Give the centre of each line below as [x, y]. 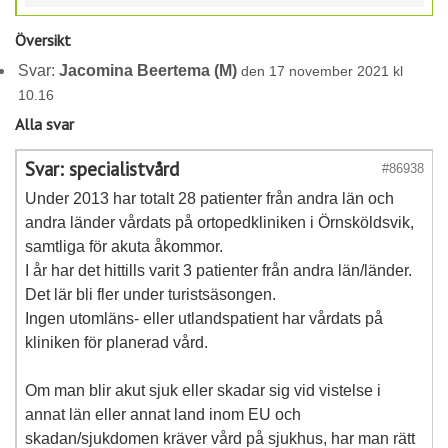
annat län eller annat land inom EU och [163, 415]
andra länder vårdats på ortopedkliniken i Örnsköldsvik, [219, 223]
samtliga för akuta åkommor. [124, 247]
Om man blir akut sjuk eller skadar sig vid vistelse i [203, 391]
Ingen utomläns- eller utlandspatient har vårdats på [204, 319]
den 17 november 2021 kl [320, 70]
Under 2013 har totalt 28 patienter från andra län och [209, 199]
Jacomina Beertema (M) [148, 70]
